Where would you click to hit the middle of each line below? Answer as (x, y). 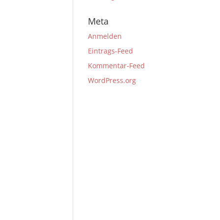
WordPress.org (112, 80)
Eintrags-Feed (111, 51)
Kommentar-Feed (117, 66)
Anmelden (105, 36)
